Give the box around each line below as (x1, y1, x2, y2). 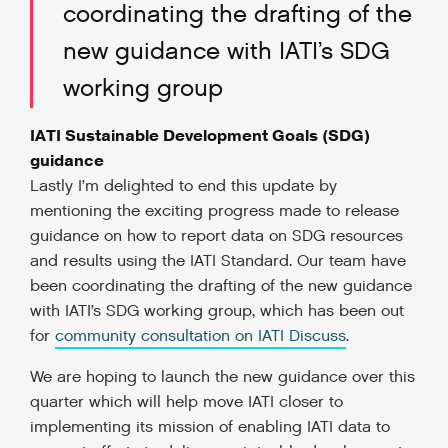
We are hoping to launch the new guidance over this (30, 367, 415, 388)
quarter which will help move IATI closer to (30, 392, 343, 413)
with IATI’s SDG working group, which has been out (30, 301, 404, 322)
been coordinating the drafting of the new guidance (30, 276, 412, 297)
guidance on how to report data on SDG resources (30, 226, 403, 247)
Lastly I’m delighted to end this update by (30, 176, 337, 197)
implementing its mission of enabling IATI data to (30, 417, 390, 438)
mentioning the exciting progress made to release (30, 201, 399, 222)
